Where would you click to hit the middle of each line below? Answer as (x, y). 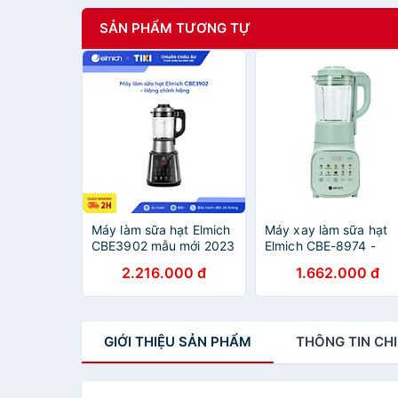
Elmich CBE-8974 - (320, 246)
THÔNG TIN (335, 342)
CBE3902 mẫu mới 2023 (163, 246)
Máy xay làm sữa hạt (326, 230)
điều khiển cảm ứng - (154, 262)
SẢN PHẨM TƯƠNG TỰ (175, 28)
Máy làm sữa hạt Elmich (161, 230)
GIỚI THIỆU (139, 342)
